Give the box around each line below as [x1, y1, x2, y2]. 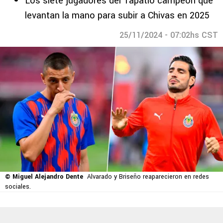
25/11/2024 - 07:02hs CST [119, 29, 218, 41]
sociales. [5, 182, 31, 192]
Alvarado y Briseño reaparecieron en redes [87, 172, 209, 182]
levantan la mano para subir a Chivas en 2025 [25, 9, 210, 22]
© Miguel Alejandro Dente [5, 172, 83, 182]
